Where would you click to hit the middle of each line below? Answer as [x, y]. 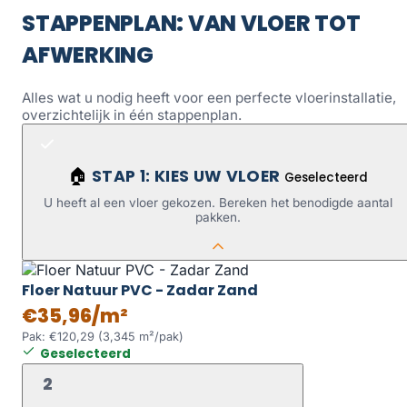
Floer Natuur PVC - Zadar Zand [140, 290]
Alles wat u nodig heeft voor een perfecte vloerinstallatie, [209, 97]
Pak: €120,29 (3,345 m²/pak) [103, 336]
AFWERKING [88, 55]
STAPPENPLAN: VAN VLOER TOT [191, 23]
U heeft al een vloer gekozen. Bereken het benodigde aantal [218, 203]
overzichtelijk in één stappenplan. [132, 114]
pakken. [218, 218]
